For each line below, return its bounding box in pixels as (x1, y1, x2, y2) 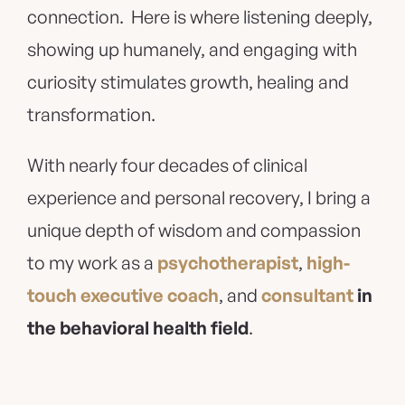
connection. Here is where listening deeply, (27, 5, 372, 29)
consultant (261, 284, 353, 307)
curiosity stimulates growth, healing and (27, 71, 349, 94)
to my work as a (27, 251, 157, 275)
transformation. (27, 103, 155, 127)
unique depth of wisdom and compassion (27, 219, 361, 242)
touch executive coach (27, 284, 219, 307)
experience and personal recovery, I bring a (27, 186, 371, 210)
